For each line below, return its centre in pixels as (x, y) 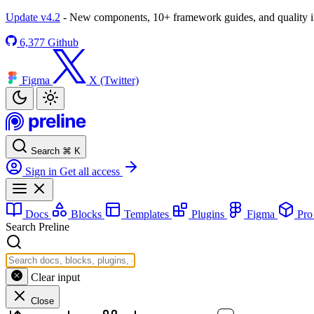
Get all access (91, 171)
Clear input (55, 277)
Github (63, 42)
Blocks (86, 214)
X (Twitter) (114, 80)
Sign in (41, 171)
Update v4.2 (33, 17)
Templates (146, 214)
